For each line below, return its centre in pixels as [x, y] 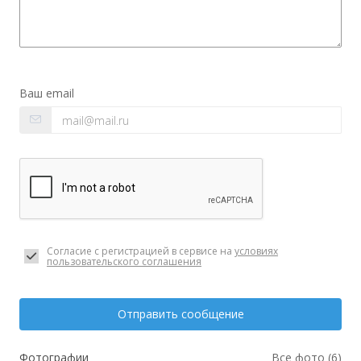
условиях [256, 251]
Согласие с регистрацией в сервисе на [141, 251]
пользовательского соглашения [124, 261]
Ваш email [47, 93]
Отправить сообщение [180, 314]
